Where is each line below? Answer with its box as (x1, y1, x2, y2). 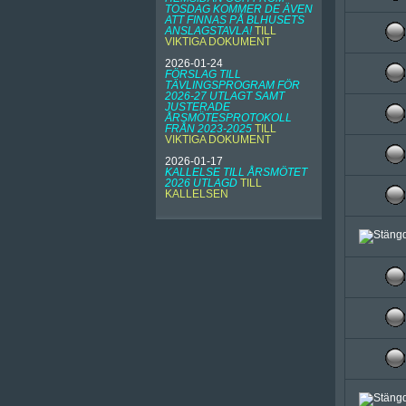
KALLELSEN (165, 188, 228, 200)
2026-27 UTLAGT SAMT (165, 90, 285, 102)
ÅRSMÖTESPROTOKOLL (165, 111, 292, 124)
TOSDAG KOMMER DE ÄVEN (165, 3, 313, 15)
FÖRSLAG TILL (165, 68, 241, 81)
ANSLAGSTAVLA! (165, 24, 252, 37)
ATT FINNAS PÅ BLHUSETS (165, 14, 304, 26)
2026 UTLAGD (165, 177, 237, 189)
